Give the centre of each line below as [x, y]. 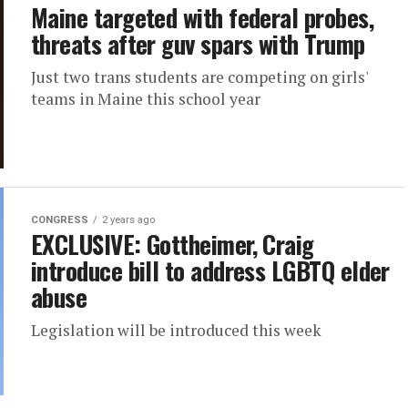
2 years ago [128, 220]
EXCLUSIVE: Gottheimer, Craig [173, 244]
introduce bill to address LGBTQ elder [210, 270]
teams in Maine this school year [146, 99]
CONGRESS [60, 220]
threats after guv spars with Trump [198, 44]
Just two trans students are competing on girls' [199, 77]
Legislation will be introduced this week [176, 330]
